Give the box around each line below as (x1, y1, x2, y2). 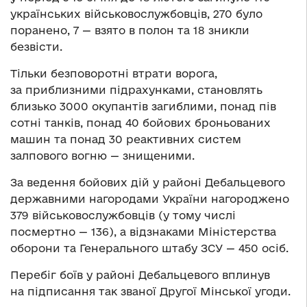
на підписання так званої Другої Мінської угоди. (10, 285, 291, 298)
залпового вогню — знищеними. (10, 149, 195, 162)
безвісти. (10, 40, 62, 53)
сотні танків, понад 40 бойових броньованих (10, 116, 271, 130)
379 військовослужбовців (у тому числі (10, 209, 236, 222)
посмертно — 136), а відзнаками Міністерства (10, 225, 276, 238)
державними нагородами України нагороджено (10, 193, 289, 206)
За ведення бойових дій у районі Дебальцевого (10, 176, 285, 189)
